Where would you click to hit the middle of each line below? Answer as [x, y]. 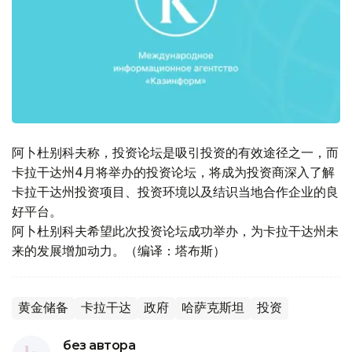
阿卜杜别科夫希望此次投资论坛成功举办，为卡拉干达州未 [175, 231]
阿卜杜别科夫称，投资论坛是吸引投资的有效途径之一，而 [175, 153]
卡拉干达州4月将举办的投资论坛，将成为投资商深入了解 [173, 172]
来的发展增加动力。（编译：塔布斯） [119, 251]
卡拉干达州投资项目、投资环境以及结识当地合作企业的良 [175, 192]
